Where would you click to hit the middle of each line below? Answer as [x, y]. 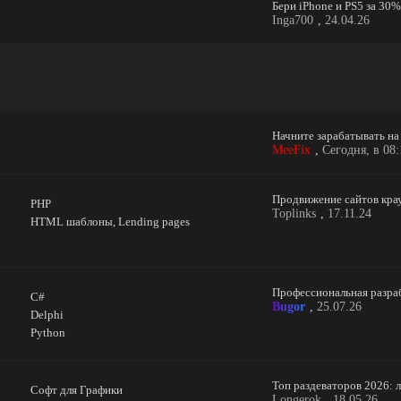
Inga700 [293, 20]
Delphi [47, 315]
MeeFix [291, 150]
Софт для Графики [77, 390]
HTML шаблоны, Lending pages [111, 222]
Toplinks [294, 213]
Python [48, 333]
